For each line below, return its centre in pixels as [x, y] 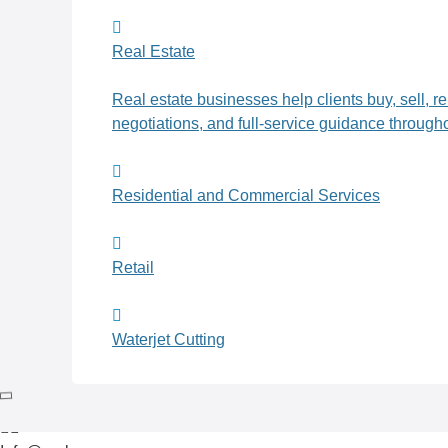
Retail [133, 268]
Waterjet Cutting [168, 340]
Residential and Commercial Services [246, 196]
